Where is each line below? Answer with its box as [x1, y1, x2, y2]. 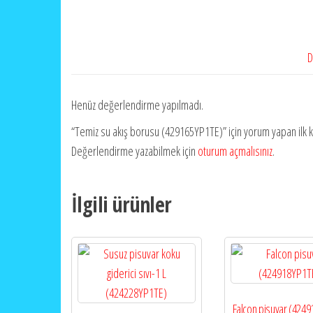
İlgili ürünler [71, 190, 172, 219]
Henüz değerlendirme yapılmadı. [71, 96, 203, 114]
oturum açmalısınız [198, 143, 272, 160]
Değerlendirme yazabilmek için [71, 143, 198, 160]
